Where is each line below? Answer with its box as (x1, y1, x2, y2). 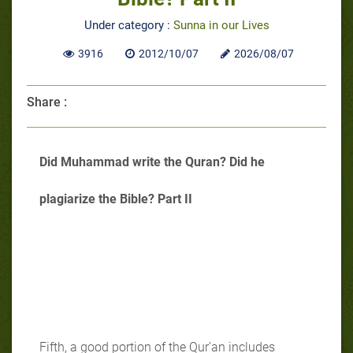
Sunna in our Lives (173, 17, 269, 32)
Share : (27, 94, 67, 110)
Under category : (84, 17, 173, 32)
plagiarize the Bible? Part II (39, 191, 192, 206)
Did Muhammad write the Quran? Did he (39, 154, 265, 169)
